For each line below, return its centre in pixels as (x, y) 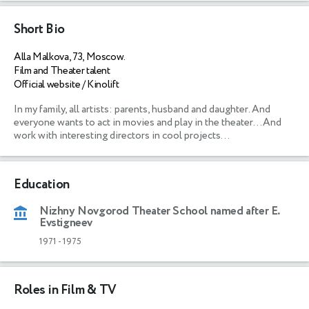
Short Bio (39, 29)
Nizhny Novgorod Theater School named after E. (160, 211)
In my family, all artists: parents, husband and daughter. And (142, 109)
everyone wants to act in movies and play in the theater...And (148, 122)
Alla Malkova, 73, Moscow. (70, 57)
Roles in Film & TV (65, 290)
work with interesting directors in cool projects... (122, 135)
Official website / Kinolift (67, 84)
